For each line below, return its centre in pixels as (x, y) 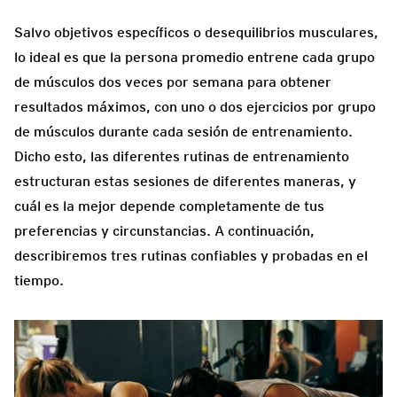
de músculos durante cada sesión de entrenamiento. (183, 131)
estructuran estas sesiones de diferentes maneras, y (185, 181)
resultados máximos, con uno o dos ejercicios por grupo (195, 106)
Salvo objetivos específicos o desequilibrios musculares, (196, 32)
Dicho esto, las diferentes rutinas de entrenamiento (182, 156)
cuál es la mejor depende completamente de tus (169, 206)
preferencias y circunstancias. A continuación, (164, 230)
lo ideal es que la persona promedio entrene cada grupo (195, 57)
